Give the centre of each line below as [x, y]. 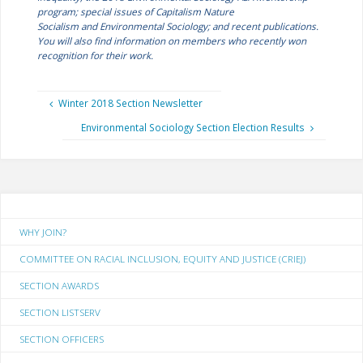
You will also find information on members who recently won [171, 40]
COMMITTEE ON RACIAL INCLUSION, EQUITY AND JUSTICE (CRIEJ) [163, 258]
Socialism [59, 26]
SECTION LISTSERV [60, 312]
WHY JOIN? [43, 231]
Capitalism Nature [194, 11]
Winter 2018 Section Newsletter [130, 102]
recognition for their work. [95, 55]
